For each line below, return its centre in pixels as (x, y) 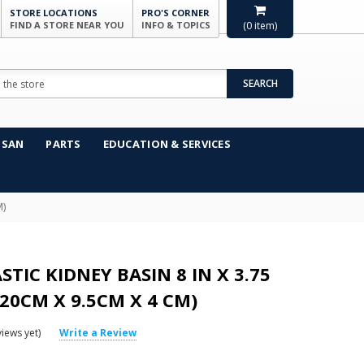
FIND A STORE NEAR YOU (67, 25)
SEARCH (260, 83)
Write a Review (98, 332)
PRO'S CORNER (175, 13)
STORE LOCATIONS (54, 13)
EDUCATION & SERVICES (167, 144)
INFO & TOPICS (176, 25)
